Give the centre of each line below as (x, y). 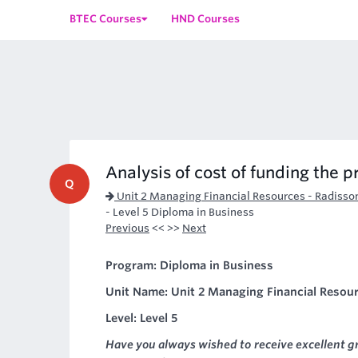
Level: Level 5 (141, 318)
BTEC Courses (105, 19)
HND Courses (205, 19)
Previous (127, 228)
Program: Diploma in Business (189, 265)
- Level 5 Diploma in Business (180, 212)
